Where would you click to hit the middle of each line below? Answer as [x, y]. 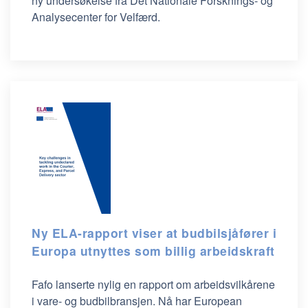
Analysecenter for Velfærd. [96, 17]
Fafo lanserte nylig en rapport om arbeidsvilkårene [153, 284]
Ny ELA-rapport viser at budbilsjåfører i [154, 233]
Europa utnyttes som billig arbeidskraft [153, 251]
